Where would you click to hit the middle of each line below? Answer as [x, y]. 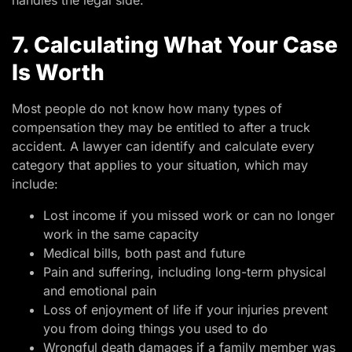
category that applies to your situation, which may [160, 165]
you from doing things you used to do [156, 329]
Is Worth [58, 73]
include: [35, 184]
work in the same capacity [121, 235]
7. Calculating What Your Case [175, 45]
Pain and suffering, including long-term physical [185, 272]
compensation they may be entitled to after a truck [161, 128]
